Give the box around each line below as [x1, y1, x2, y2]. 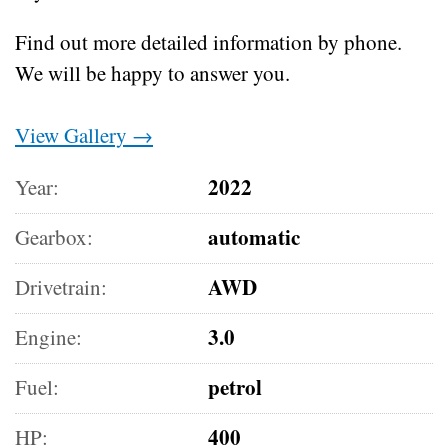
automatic [208, 221, 301, 252]
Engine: [15, 322, 82, 351]
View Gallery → [15, 120, 153, 149]
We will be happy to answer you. [15, 58, 290, 87]
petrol [208, 371, 263, 402]
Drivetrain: [15, 272, 107, 301]
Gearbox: [15, 222, 93, 251]
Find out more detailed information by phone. [15, 27, 402, 56]
